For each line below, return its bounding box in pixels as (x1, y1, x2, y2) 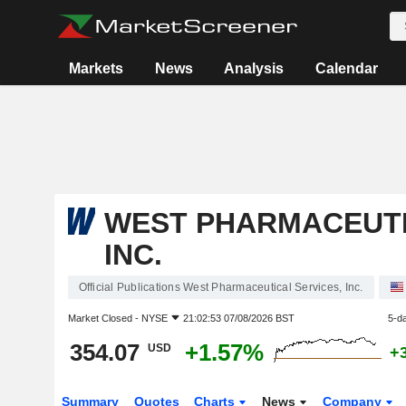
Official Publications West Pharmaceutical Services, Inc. (78, 281, 363, 294)
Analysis (224, 61, 285, 76)
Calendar (314, 61, 378, 76)
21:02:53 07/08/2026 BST (182, 313, 295, 324)
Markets (69, 61, 124, 76)
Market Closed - (67, 313, 141, 324)
